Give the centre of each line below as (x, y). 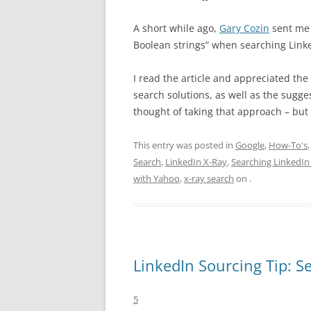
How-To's (288, 145)
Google (250, 145)
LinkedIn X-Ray (196, 161)
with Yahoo (157, 178)
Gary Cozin (244, 28)
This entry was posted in (184, 145)
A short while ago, (176, 28)
